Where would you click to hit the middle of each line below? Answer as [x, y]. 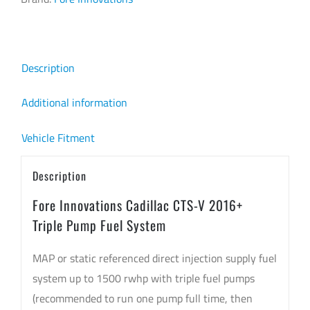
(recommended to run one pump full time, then [142, 298]
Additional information [74, 102]
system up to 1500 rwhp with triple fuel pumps [143, 278]
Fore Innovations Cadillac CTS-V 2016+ [139, 205]
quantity [82, 99]
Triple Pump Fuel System [99, 225]
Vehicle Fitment [58, 138]
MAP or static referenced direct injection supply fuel [154, 258]
